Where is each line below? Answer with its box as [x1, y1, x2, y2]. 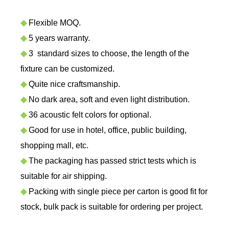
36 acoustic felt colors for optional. [27, 110, 151, 120]
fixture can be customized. [20, 64, 114, 74]
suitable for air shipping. [20, 172, 107, 181]
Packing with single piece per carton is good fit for [27, 187, 208, 196]
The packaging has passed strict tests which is [27, 156, 196, 166]
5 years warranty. [27, 34, 90, 43]
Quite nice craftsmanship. [27, 80, 120, 89]
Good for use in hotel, [27, 126, 108, 135]
